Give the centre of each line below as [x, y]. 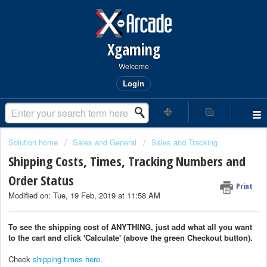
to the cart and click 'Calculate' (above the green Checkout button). [132, 237]
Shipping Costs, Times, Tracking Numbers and [127, 161]
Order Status [41, 180]
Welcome [133, 66]
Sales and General [105, 142]
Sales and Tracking [184, 142]
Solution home [34, 142]
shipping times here [66, 259]
